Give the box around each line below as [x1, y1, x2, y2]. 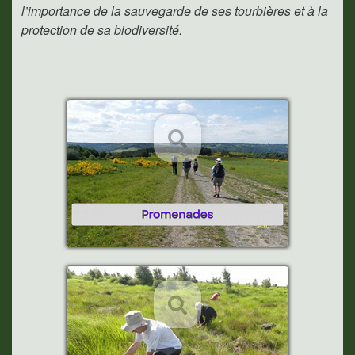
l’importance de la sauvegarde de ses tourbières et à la [21, 2, 328, 20]
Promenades [128, 177, 227, 202]
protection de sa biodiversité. [21, 21, 182, 39]
